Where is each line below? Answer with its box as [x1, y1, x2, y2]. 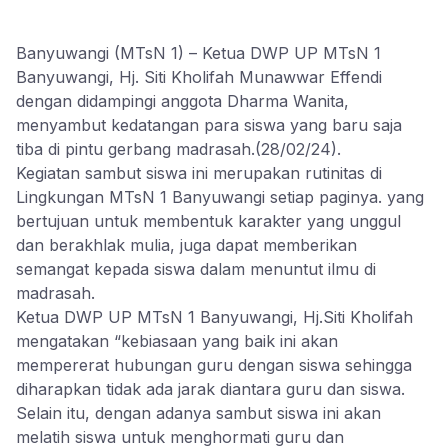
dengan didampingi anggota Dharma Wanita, [16, 91, 349, 111]
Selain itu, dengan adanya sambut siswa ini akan [16, 403, 381, 423]
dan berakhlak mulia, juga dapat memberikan [16, 235, 357, 255]
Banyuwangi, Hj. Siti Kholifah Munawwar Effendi [16, 67, 382, 87]
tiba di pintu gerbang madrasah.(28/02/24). [16, 139, 341, 159]
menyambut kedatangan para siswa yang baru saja [16, 115, 402, 135]
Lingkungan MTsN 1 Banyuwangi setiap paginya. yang [16, 187, 424, 207]
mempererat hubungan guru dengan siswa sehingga [16, 355, 412, 375]
